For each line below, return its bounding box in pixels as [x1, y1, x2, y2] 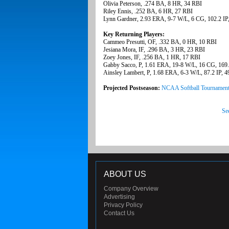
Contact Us [104, 210, 134, 217]
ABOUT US [104, 170, 146, 179]
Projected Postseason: [103, 84, 162, 92]
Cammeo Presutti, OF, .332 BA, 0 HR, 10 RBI [103, 38, 217, 46]
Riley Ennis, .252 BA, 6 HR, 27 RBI [103, 8, 193, 15]
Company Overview [104, 185, 158, 193]
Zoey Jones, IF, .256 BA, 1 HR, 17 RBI [103, 54, 200, 61]
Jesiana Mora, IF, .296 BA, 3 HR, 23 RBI [103, 46, 205, 54]
